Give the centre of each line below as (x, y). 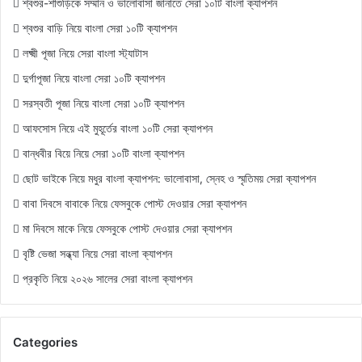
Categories (45, 343)
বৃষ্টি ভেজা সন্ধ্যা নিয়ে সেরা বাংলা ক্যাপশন (97, 254)
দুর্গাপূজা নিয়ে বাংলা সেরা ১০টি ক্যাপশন (94, 79)
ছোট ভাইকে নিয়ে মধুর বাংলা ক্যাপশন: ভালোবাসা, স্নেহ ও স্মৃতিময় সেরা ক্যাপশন (169, 179)
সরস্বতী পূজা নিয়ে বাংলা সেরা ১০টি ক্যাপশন (103, 104)
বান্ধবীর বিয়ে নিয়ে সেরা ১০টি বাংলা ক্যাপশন (103, 154)
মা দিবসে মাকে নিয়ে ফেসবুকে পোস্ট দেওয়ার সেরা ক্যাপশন (127, 229)
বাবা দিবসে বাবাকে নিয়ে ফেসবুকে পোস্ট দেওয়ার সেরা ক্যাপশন (135, 204)
